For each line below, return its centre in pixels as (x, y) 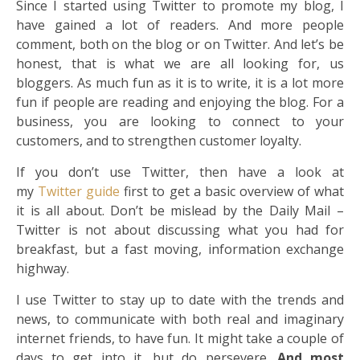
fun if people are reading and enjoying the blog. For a (180, 102)
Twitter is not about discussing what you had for (180, 230)
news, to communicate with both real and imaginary (180, 319)
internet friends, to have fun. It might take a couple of (180, 339)
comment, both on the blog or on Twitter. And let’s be (180, 45)
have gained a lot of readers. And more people (180, 25)
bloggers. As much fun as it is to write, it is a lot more (180, 83)
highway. (43, 269)
